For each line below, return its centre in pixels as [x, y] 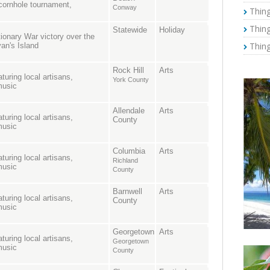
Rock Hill [128, 71]
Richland [125, 161]
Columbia [129, 151]
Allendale [129, 111]
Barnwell [127, 192]
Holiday [172, 30]
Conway [125, 8]
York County [131, 80]
